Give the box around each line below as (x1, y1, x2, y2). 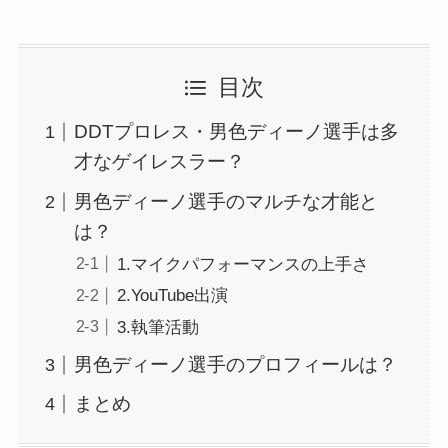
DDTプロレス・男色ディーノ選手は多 (74, 121, 400, 143)
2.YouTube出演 (116, 286, 228, 306)
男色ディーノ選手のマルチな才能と (74, 190, 379, 212)
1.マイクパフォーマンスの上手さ (116, 255, 369, 275)
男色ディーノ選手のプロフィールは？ (74, 353, 398, 375)
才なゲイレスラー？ (74, 151, 246, 173)
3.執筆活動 (116, 317, 199, 337)
